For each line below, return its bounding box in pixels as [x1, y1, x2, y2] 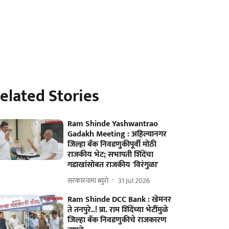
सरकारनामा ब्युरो [67, 174, 109, 187]
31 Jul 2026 [118, 174, 150, 187]
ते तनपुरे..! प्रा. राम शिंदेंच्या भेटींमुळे [67, 203, 169, 217]
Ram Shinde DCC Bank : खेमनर [67, 193, 172, 207]
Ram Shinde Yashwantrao [67, 117, 158, 131]
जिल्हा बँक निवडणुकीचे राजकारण [67, 213, 167, 227]
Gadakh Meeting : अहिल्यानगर [67, 127, 167, 141]
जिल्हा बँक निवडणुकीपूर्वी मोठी [67, 138, 157, 151]
